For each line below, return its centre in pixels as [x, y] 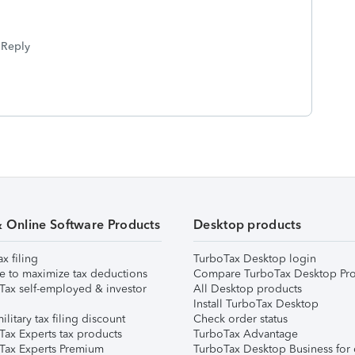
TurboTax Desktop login [255, 259]
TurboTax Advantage [246, 334]
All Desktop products [248, 289]
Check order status [240, 319]
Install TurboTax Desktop [256, 304]
